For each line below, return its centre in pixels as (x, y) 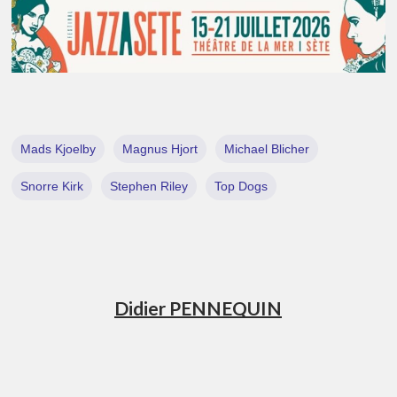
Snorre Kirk (52, 186)
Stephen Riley (149, 186)
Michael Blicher (267, 148)
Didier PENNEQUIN (198, 307)
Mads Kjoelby (58, 148)
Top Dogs (241, 186)
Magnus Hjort (160, 148)
